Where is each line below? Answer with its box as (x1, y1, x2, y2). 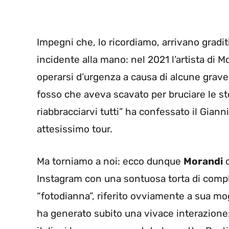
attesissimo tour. (37, 123, 112, 135)
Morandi (184, 155, 223, 167)
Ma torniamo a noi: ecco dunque (37, 155, 184, 167)
